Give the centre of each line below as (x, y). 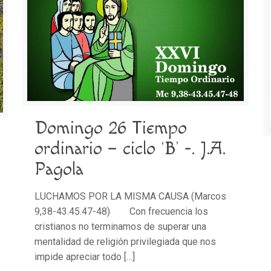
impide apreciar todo (78, 256)
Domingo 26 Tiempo (110, 128)
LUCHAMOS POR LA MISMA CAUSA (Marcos (130, 196)
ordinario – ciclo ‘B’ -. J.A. (130, 149)
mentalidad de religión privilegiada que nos (125, 241)
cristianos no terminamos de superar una (120, 226)
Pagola (59, 169)
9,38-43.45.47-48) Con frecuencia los (121, 211)
